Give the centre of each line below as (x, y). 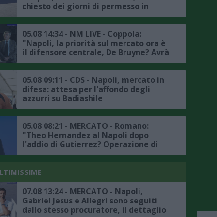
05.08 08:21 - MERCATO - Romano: (85, 126)
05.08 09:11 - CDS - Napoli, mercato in (93, 80)
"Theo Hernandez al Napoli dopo (85, 135)
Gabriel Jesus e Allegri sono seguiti (90, 200)
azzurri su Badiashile (62, 98)
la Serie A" (42, 163)
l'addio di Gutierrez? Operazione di (90, 144)
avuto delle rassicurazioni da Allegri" (94, 61)
